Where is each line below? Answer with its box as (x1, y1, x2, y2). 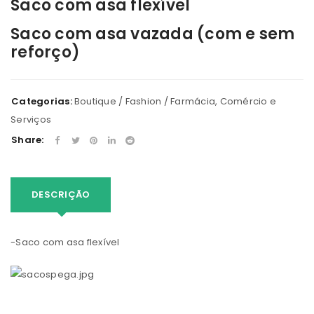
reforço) (11, 41, 80, 64)
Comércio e (219, 95, 276, 109)
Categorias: (11, 95, 72, 109)
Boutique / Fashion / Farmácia (74, 95, 215, 109)
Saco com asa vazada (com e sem (11, 23, 295, 46)
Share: (11, 133, 44, 147)
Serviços (11, 113, 51, 127)
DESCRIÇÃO (32, 188, 90, 202)
